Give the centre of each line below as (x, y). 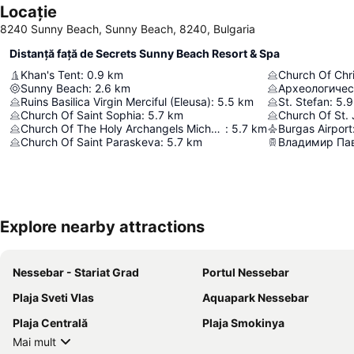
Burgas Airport (315, 128)
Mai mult (34, 341)
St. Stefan (304, 102)
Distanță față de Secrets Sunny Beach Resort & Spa (145, 53)
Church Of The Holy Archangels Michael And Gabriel (216, 128)
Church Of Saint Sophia (81, 115)
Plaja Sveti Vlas (53, 298)
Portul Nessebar (246, 272)
